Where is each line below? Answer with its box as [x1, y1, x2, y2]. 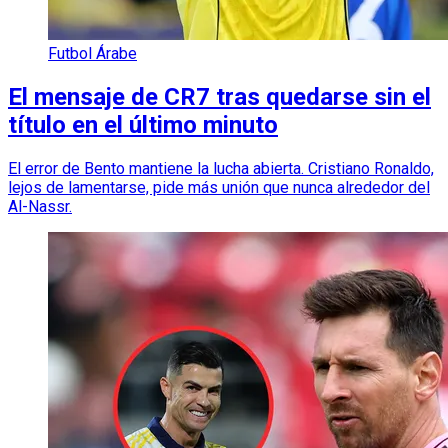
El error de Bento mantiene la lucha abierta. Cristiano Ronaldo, [8, 158, 434, 178]
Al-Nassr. [8, 196, 72, 216]
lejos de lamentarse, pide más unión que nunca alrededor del [8, 177, 430, 197]
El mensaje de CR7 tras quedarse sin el [8, 82, 431, 111]
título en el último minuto [8, 110, 278, 139]
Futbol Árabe [48, 43, 137, 63]
